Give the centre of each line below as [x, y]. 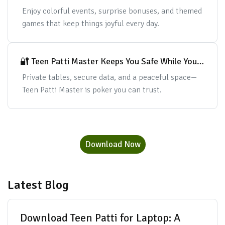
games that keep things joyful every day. [90, 24]
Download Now [113, 144]
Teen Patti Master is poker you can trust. [92, 90]
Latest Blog [38, 185]
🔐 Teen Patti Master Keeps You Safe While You [26, 61]
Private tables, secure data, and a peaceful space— [109, 77]
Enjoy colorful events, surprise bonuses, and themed [112, 11]
